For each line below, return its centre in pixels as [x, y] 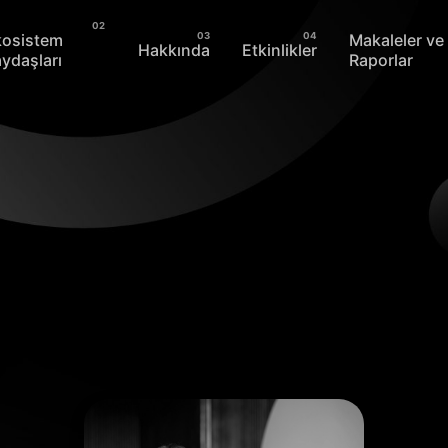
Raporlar [381, 60]
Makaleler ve [397, 40]
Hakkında [173, 50]
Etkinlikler [279, 50]
